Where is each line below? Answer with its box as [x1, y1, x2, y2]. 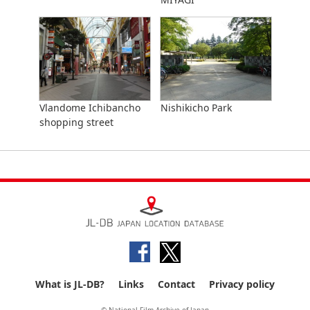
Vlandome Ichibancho [39, 100, 140, 114]
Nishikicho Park [160, 100, 232, 114]
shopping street [39, 115, 113, 129]
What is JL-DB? [35, 277, 104, 291]
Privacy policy [209, 277, 275, 291]
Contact [158, 277, 195, 291]
